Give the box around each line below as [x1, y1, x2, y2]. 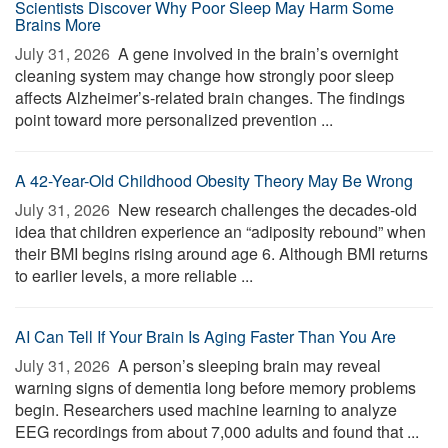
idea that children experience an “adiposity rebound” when [15, 220, 426, 243]
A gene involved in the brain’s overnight [114, 42, 398, 65]
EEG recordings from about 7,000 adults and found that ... [15, 420, 419, 443]
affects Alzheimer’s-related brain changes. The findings [15, 86, 405, 109]
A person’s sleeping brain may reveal [114, 354, 381, 377]
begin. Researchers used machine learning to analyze [15, 398, 397, 421]
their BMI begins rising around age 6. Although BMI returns [15, 242, 428, 265]
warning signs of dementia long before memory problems [15, 376, 416, 399]
